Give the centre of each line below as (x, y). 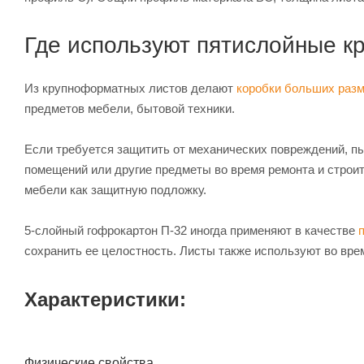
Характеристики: (105, 300)
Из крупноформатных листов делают (130, 89)
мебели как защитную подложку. (115, 190)
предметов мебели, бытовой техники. (130, 109)
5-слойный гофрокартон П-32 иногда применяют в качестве (191, 231)
